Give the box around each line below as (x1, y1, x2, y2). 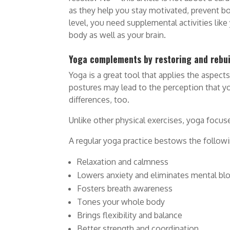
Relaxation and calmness (77, 157, 169, 167)
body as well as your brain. (69, 30, 166, 41)
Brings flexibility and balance (77, 210, 183, 221)
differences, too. (69, 94, 130, 105)
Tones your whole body (77, 197, 165, 207)
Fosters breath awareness (77, 183, 173, 194)
